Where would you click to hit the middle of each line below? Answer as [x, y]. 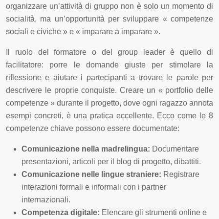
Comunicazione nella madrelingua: [86, 149]
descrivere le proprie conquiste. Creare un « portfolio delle [109, 90]
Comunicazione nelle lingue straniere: [91, 175]
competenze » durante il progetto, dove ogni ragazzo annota [109, 103]
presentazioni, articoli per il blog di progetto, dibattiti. [111, 162]
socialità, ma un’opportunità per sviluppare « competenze [109, 19]
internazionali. [46, 200]
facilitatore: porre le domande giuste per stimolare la [109, 65]
